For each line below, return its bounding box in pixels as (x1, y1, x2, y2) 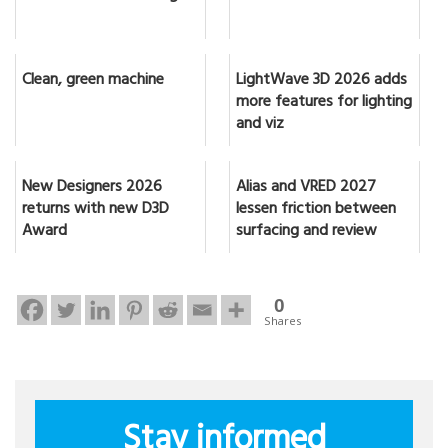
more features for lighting (236, 88, 412, 119)
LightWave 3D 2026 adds (236, 66, 407, 97)
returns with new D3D (22, 195, 169, 226)
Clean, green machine (22, 66, 164, 97)
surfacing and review (236, 217, 377, 248)
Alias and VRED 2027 (236, 173, 376, 204)
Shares (264, 313, 301, 329)
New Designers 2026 (22, 173, 162, 204)
